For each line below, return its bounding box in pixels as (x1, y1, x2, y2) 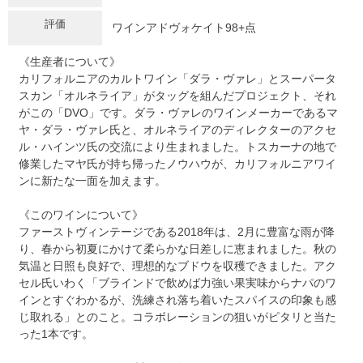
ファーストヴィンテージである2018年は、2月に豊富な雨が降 (19, 224, 335, 238)
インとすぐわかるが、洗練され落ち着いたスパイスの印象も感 (19, 293, 336, 306)
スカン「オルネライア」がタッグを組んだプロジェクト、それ (19, 88, 336, 102)
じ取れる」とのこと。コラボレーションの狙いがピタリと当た (19, 310, 336, 323)
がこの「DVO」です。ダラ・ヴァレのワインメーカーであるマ (19, 105, 338, 119)
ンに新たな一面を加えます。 (19, 173, 166, 187)
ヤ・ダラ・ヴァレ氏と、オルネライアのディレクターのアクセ (19, 122, 336, 136)
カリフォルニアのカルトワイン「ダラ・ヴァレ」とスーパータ (19, 71, 336, 85)
